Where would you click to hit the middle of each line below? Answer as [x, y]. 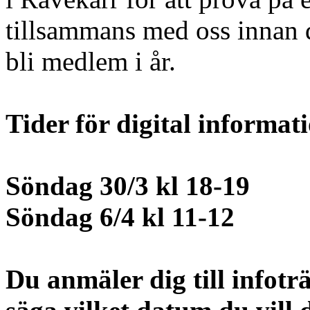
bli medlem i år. [94, 62]
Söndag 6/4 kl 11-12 [120, 217]
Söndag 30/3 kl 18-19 [128, 186]
